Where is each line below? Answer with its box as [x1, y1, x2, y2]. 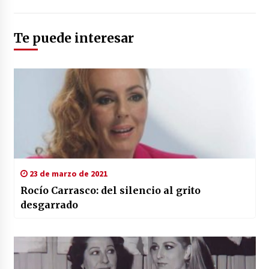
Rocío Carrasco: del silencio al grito [20, 184, 201, 197]
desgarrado [20, 199, 78, 211]
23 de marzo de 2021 [27, 168, 107, 180]
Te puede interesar [13, 30, 134, 47]
